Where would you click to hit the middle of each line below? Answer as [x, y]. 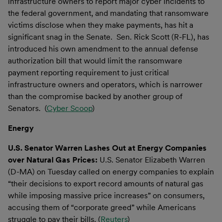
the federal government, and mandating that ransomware [108, 13]
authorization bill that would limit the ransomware [95, 60]
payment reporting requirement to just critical [88, 72]
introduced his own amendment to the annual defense [103, 49]
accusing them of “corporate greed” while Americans [102, 207]
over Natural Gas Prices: [54, 160]
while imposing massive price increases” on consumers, [106, 195]
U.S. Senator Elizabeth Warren [152, 160]
